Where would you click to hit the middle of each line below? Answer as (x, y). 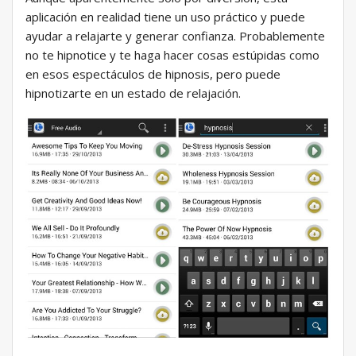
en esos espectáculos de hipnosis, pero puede (153, 74)
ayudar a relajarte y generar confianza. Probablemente (175, 36)
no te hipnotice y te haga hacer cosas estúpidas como (172, 55)
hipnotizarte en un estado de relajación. (133, 93)
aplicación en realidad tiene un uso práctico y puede (165, 17)
